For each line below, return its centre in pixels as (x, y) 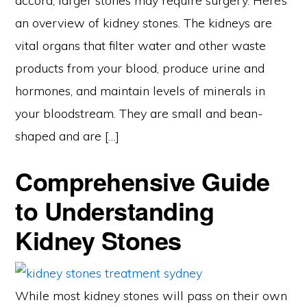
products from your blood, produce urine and (140, 69)
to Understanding (115, 211)
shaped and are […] (67, 136)
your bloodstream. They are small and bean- (139, 114)
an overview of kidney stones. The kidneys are (144, 23)
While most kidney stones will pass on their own (151, 296)
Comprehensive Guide (143, 181)
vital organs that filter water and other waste (141, 46)
